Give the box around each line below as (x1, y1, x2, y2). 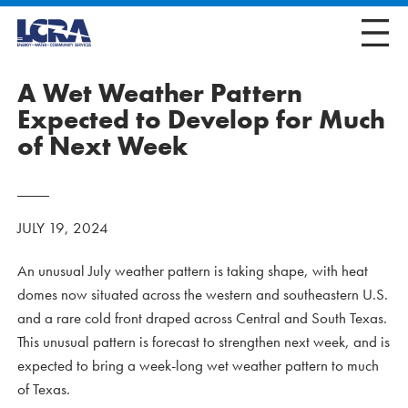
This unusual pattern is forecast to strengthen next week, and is (17, 331, 390, 352)
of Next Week (17, 129, 188, 163)
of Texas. (17, 379, 70, 399)
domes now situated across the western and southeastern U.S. (17, 284, 388, 304)
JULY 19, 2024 (17, 218, 108, 238)
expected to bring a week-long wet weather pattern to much (17, 355, 379, 375)
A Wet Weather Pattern (17, 76, 302, 110)
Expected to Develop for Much (17, 103, 385, 137)
